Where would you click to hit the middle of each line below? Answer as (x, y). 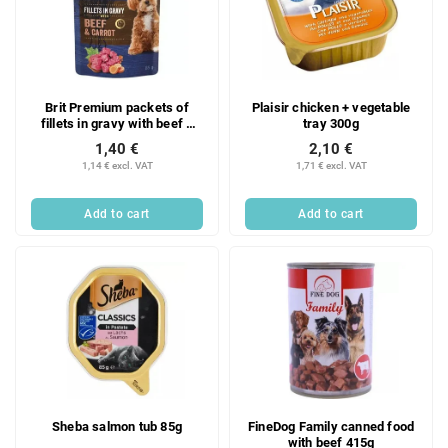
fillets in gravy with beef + (117, 123)
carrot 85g (117, 139)
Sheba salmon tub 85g (117, 426)
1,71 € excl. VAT (331, 165)
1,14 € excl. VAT (117, 165)
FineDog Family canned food (331, 426)
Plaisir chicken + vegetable (331, 107)
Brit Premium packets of (117, 107)
